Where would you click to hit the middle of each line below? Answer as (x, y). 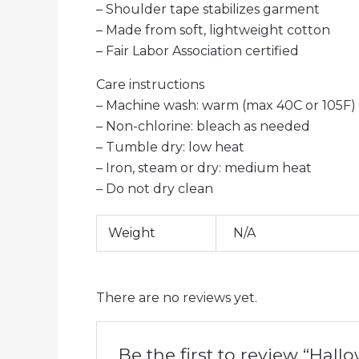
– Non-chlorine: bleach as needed (203, 126)
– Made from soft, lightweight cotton (213, 30)
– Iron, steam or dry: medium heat (204, 167)
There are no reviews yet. (177, 298)
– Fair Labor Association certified (198, 50)
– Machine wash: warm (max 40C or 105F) (226, 105)
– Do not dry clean (155, 188)
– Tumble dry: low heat (170, 147)
